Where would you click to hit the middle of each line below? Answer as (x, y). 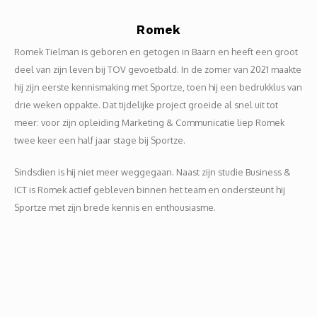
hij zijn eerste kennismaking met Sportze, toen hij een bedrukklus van (158, 87)
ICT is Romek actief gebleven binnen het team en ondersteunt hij (150, 190)
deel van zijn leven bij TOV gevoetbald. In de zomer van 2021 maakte (158, 69)
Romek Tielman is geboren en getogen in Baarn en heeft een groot (156, 52)
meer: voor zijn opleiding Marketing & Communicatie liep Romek (149, 122)
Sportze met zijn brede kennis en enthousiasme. (115, 207)
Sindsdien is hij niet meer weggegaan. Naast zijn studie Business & (152, 172)
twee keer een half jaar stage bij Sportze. (100, 140)
